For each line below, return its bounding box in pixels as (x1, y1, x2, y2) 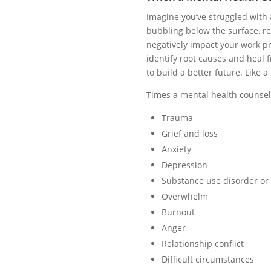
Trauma (161, 111, 193, 123)
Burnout (161, 206, 195, 218)
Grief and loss (161, 127, 218, 139)
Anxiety (161, 143, 191, 155)
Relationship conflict (161, 237, 244, 249)
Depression (161, 158, 207, 171)
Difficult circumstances (161, 253, 254, 265)
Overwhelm (161, 190, 208, 202)
